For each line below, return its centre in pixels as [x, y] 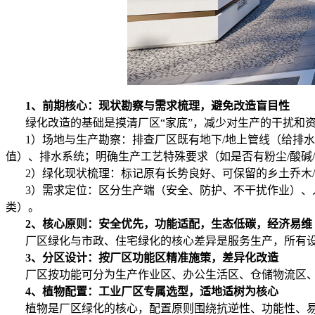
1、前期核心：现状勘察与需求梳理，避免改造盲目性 [157, 106]
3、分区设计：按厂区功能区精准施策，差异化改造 [152, 258]
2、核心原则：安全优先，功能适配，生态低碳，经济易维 [169, 224]
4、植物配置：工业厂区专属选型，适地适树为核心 [152, 292]
